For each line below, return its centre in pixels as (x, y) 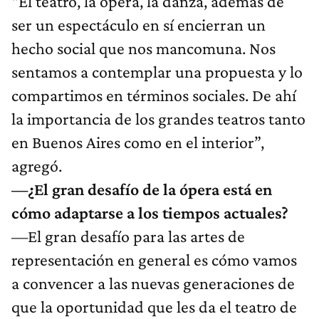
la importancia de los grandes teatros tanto (158, 119)
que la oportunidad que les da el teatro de (154, 307)
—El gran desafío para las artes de (128, 236)
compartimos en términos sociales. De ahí (154, 95)
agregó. (37, 166)
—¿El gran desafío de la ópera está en (142, 189)
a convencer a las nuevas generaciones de (153, 283)
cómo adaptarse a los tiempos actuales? (150, 213)
